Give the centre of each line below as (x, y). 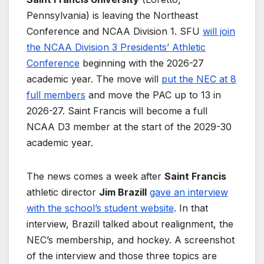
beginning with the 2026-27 (142, 63)
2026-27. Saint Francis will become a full (117, 111)
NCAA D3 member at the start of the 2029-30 (129, 127)
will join (219, 32)
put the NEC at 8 (199, 79)
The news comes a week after (95, 176)
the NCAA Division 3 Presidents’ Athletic (116, 47)
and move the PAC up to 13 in (153, 95)
